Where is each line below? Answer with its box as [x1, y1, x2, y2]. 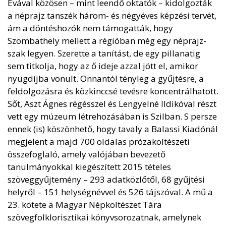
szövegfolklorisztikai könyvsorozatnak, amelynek [8, 211, 201, 223]
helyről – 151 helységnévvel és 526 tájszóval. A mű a [8, 186, 213, 198]
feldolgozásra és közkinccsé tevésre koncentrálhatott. [8, 85, 218, 97]
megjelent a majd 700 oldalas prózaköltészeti [8, 135, 190, 147]
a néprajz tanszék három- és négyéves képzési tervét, [8, 9, 216, 21]
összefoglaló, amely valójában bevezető [8, 148, 165, 160]
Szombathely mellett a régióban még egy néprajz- [8, 34, 206, 46]
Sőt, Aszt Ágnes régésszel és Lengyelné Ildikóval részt [8, 97, 216, 109]
